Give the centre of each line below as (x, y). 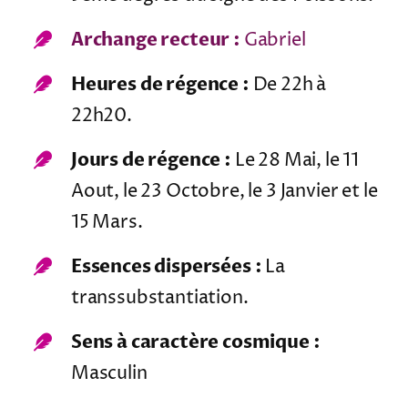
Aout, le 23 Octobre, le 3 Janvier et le (224, 192)
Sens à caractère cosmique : (195, 342)
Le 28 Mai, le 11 (295, 161)
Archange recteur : (155, 40)
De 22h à (288, 86)
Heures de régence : (160, 85)
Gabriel (273, 41)
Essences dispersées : (166, 267)
